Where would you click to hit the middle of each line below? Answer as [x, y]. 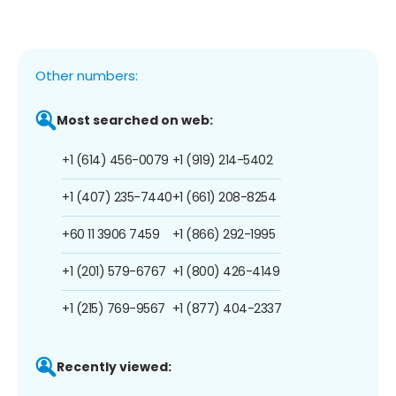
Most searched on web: [135, 120]
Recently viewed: [114, 366]
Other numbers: [87, 75]
